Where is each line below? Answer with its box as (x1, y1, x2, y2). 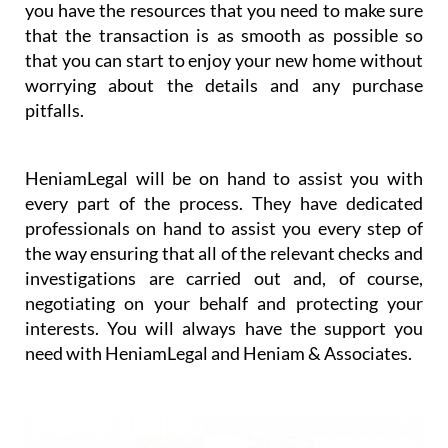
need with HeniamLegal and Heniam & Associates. (25, 342, 412, 365)
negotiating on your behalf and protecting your (25, 292, 423, 315)
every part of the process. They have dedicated (25, 192, 423, 215)
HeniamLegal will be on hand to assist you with (25, 167, 423, 190)
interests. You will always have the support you (25, 317, 423, 340)
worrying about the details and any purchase (25, 74, 423, 97)
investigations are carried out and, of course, (25, 267, 423, 290)
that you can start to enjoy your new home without (25, 49, 423, 72)
